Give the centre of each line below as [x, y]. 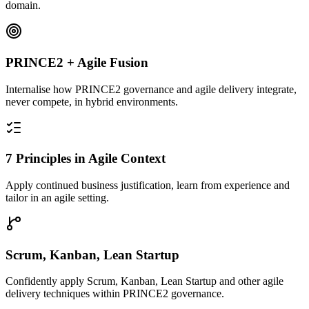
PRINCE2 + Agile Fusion [77, 62]
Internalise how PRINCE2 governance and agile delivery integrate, [151, 89]
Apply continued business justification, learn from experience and [148, 185]
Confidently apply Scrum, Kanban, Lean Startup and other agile [144, 281]
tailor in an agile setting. [57, 198]
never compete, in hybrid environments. [92, 101]
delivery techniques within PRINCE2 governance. [115, 294]
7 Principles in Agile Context [86, 159]
